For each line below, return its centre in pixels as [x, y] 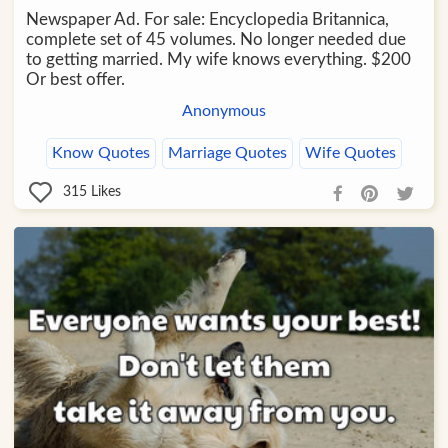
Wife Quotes [350, 153]
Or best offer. [75, 80]
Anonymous [223, 111]
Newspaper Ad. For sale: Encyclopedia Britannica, [207, 20]
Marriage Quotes [227, 153]
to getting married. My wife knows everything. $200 [218, 60]
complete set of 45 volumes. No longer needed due [215, 40]
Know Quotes [100, 153]
